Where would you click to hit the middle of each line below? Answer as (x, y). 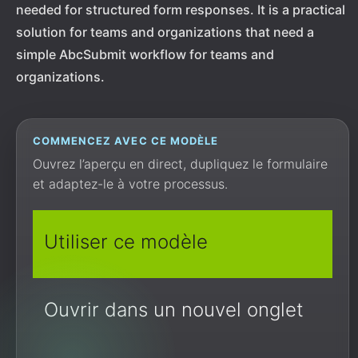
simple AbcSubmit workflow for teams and (145, 54)
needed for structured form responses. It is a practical (181, 10)
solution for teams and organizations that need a (165, 32)
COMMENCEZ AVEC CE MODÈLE (125, 141)
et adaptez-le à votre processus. (130, 184)
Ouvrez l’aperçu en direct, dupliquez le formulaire (180, 164)
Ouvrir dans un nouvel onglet (174, 310)
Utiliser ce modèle (126, 242)
